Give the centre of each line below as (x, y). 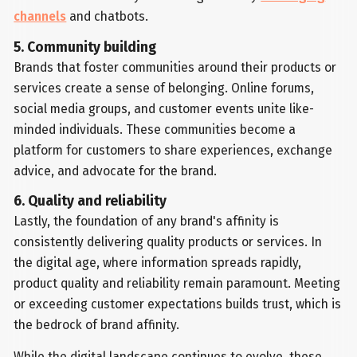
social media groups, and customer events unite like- (164, 108)
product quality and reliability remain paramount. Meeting (177, 284)
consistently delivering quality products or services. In (168, 242)
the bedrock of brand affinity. (97, 325)
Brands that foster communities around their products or (175, 67)
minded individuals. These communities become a (155, 129)
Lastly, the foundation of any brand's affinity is (147, 222)
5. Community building (85, 47)
